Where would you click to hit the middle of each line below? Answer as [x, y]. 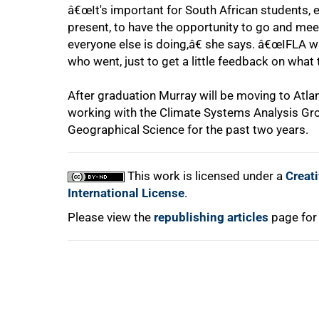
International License [126, 193]
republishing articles [211, 217]
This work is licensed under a [205, 176]
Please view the [111, 217]
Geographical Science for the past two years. [188, 130]
